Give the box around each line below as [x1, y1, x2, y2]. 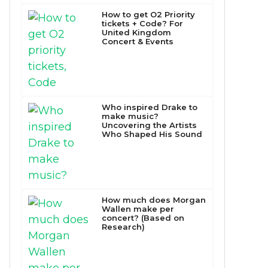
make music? [102, 111, 159, 121]
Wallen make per [102, 203, 175, 214]
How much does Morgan [102, 194, 206, 205]
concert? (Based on [102, 212, 185, 223]
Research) [102, 221, 145, 232]
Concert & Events [102, 36, 174, 46]
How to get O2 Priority [102, 9, 196, 19]
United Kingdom [102, 27, 172, 37]
